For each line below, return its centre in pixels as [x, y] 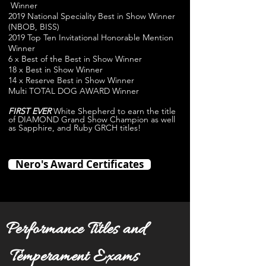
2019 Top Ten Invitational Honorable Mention [91, 37]
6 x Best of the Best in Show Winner [75, 59]
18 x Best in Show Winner [56, 69]
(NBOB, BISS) [34, 27]
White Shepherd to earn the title [115, 111]
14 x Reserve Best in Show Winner [71, 80]
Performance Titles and [76, 230]
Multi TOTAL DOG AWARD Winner [74, 91]
